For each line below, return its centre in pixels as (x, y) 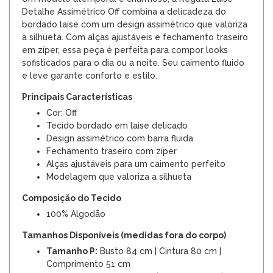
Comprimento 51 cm (88, 264)
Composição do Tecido (72, 198)
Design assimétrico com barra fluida (120, 139)
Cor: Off (62, 113)
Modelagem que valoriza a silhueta (119, 177)
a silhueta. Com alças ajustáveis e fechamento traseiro (135, 37)
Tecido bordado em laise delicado (117, 126)
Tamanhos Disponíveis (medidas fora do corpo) (124, 236)
